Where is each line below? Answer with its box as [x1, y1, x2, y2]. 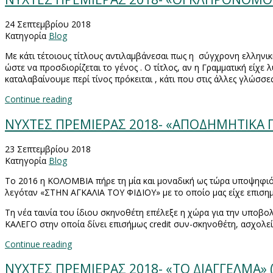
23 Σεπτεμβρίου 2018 [5, 143, 91, 155]
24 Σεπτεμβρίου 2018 [5, 18, 91, 30]
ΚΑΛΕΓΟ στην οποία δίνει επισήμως [5, 218, 149, 230]
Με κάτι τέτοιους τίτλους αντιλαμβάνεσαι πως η [5, 50, 196, 62]
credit [149, 218, 171, 230]
